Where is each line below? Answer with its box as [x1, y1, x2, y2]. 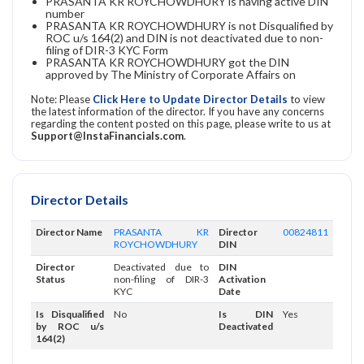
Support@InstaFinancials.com [31, 128, 184, 142]
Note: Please [31, 92, 93, 106]
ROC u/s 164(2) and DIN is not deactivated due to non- [45, 30, 323, 45]
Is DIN [219, 307, 273, 320]
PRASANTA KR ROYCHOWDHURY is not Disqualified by [45, 18, 333, 32]
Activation [219, 272, 266, 285]
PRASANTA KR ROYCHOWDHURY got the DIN [45, 54, 289, 69]
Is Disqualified [36, 307, 104, 320]
